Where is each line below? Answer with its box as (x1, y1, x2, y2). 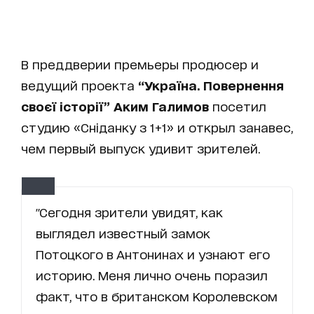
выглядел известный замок (36, 225, 210, 240)
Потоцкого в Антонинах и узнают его (36, 246, 270, 261)
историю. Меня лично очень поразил (36, 267, 268, 282)
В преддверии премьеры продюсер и (21, 56, 259, 71)
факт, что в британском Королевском (36, 288, 278, 303)
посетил (209, 98, 266, 113)
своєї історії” (21, 98, 110, 113)
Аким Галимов (114, 98, 209, 113)
